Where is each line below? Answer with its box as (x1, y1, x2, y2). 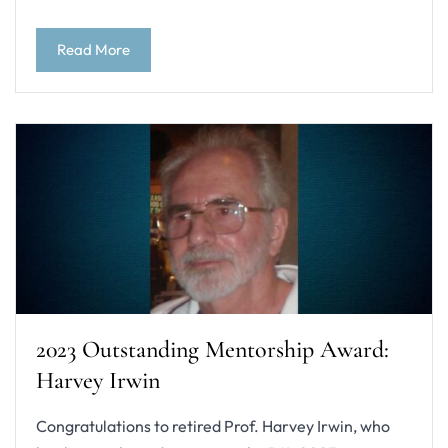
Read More (57, 39, 130, 59)
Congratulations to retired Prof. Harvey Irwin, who (36, 416, 390, 437)
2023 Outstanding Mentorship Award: (36, 335, 389, 365)
